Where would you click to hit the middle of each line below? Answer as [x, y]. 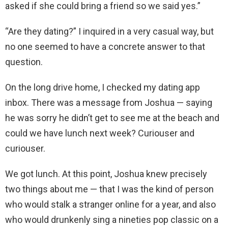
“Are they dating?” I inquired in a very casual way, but [109, 32]
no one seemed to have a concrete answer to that [105, 47]
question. [24, 62]
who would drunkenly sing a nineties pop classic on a [112, 220]
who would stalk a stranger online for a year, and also [110, 205]
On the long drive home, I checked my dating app [103, 88]
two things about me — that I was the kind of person [109, 189]
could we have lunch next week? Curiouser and [100, 133]
